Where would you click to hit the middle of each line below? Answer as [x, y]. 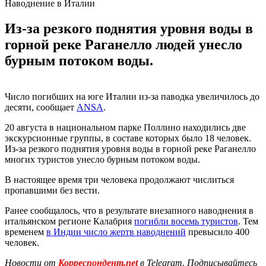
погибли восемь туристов [186, 221]
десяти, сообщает [41, 107]
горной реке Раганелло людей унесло [123, 44]
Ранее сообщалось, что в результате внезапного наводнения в [129, 210]
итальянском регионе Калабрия [69, 221]
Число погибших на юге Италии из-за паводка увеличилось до [132, 96]
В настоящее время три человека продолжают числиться [119, 179]
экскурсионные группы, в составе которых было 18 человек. [128, 138]
